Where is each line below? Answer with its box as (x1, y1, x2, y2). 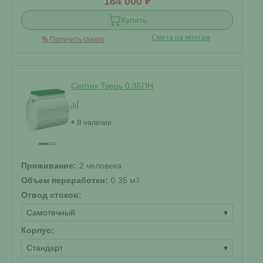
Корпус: (21, 225, 54, 235)
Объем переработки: (21, 176, 108, 185)
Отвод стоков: (21, 190, 82, 200)
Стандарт (26, 243, 63, 252)
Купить (120, 15, 147, 25)
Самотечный (26, 208, 75, 217)
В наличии (77, 119, 112, 127)
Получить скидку (48, 35, 105, 43)
